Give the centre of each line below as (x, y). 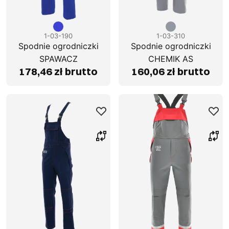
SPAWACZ (58, 59)
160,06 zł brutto (171, 72)
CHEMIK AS (171, 59)
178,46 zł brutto (58, 72)
